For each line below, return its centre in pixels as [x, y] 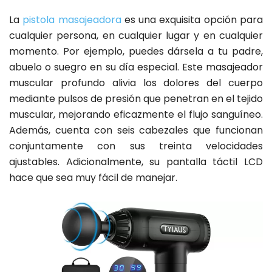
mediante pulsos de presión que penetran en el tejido [136, 99]
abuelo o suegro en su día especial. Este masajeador [136, 67]
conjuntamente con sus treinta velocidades [136, 146]
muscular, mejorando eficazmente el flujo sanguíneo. [136, 115]
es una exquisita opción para [192, 20]
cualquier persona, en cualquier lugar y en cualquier [136, 36]
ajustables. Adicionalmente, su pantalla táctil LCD [136, 162]
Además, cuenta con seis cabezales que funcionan [136, 131]
